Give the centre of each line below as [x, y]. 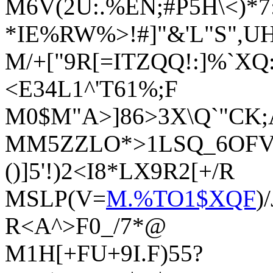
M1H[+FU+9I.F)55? [104, 253]
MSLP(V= [55, 199]
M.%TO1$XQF [181, 199]
